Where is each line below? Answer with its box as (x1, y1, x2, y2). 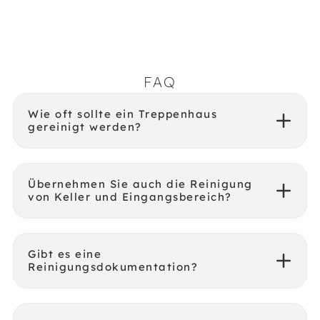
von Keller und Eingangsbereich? (28, 190, 232, 204)
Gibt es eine (28, 247, 101, 261)
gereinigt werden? (28, 120, 142, 134)
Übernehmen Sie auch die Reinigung (28, 177, 253, 191)
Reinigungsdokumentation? (28, 260, 198, 274)
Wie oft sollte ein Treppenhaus (28, 107, 217, 121)
